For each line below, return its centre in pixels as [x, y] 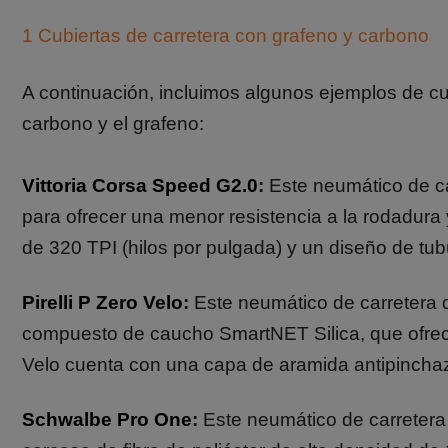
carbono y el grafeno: [113, 123]
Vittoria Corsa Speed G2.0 [140, 185]
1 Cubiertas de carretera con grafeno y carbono [225, 35]
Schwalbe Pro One [107, 419]
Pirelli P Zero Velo [102, 302]
